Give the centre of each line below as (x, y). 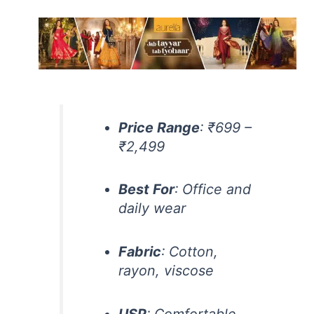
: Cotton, (190, 251)
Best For (147, 190)
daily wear (152, 209)
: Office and (213, 190)
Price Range (159, 127)
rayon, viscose (166, 270)
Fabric (140, 251)
